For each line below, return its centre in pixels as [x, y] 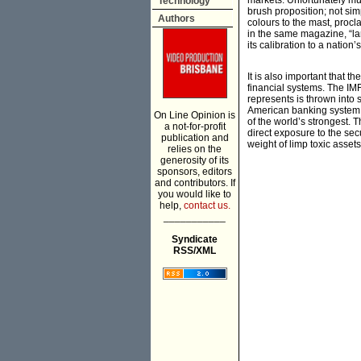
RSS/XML [195, 251]
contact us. [207, 205]
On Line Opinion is [195, 115]
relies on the [195, 149]
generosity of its [195, 160]
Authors [176, 19]
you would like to [195, 194]
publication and [195, 138]
